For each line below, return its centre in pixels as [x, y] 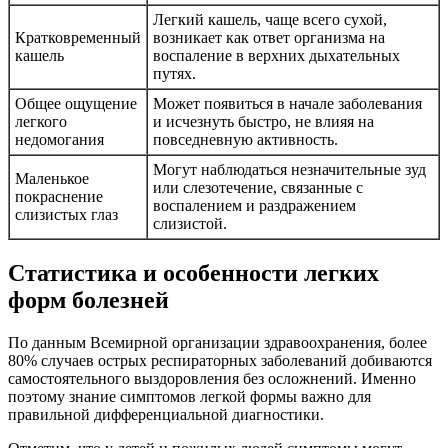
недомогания [59, 140]
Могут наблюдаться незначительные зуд [289, 170]
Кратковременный [78, 38]
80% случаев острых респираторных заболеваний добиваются [220, 361]
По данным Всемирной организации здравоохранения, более [217, 343]
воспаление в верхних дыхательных [276, 56]
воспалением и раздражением [254, 206]
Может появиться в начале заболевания [287, 104]
